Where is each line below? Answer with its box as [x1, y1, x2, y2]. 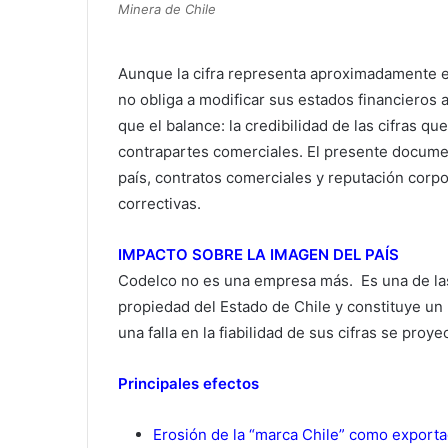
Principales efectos [118, 374, 259, 394]
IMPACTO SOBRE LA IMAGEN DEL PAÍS [118, 245, 399, 265]
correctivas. [118, 194, 201, 214]
